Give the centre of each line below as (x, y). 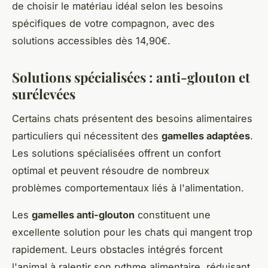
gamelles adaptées (206, 136)
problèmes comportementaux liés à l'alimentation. (128, 188)
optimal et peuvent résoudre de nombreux (111, 171)
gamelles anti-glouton (83, 215)
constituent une (173, 215)
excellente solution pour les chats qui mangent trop (132, 232)
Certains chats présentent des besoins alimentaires (132, 119)
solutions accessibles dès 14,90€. (91, 41)
